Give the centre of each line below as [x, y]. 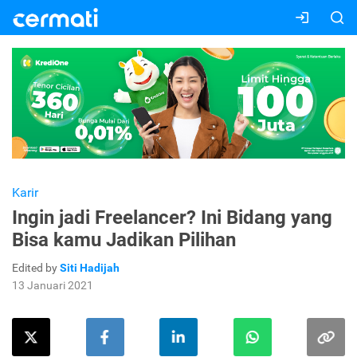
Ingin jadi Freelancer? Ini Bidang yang [172, 218]
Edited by [36, 268]
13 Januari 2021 [53, 286]
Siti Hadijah [90, 268]
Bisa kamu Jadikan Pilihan [124, 240]
